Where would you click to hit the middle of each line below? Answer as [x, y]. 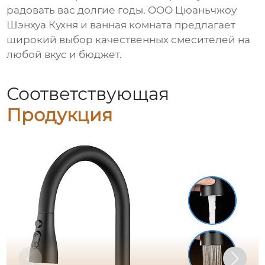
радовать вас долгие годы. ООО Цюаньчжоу [122, 10]
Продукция [60, 115]
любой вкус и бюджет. [64, 55]
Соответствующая [88, 93]
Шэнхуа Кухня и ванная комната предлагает [121, 25]
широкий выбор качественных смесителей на [129, 40]
